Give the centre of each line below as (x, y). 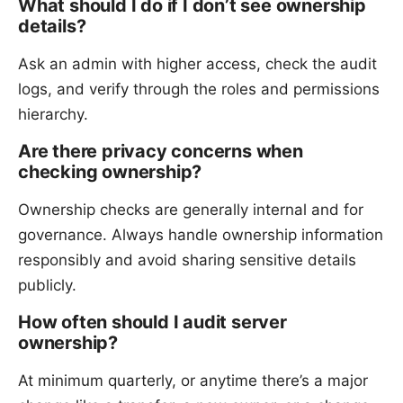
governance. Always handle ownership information (201, 235)
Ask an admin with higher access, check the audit (197, 64)
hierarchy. (53, 115)
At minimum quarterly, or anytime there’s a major (193, 381)
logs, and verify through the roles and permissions (199, 90)
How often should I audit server (152, 322)
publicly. (47, 286)
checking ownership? (110, 172)
